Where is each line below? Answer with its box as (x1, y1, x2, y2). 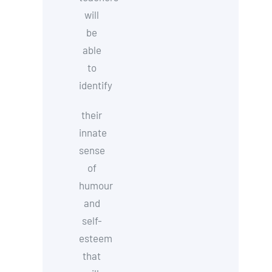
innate (79, 126, 107, 138)
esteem (79, 232, 113, 244)
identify (79, 79, 113, 91)
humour (79, 179, 114, 191)
